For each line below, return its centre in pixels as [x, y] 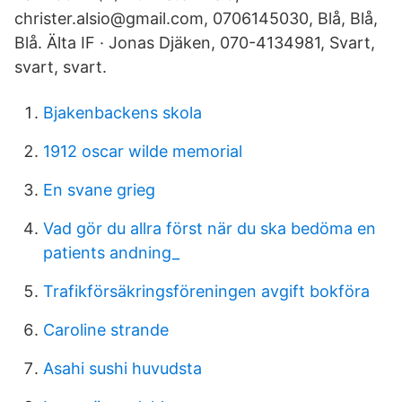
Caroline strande [106, 330]
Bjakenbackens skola [122, 113]
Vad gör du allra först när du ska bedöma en [210, 228]
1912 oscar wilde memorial [143, 151]
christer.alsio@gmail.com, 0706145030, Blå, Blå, [196, 18]
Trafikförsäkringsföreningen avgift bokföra [206, 291]
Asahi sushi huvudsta [122, 368]
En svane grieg [99, 190]
